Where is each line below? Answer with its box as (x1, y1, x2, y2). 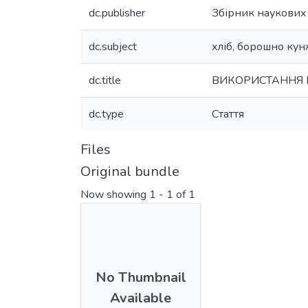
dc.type (89, 107, 124, 122)
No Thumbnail (95, 267, 186, 287)
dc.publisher (89, 5, 145, 21)
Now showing (80, 187, 149, 203)
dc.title (89, 73, 121, 88)
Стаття (212, 107, 244, 122)
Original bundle (80, 162, 179, 181)
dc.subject (89, 39, 137, 54)
